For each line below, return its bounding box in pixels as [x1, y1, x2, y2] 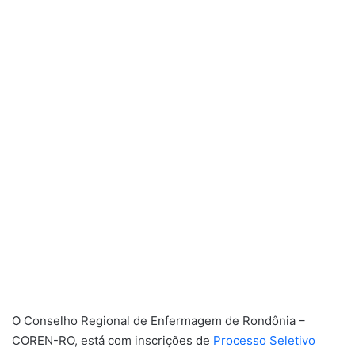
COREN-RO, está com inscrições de [12, 333, 213, 349]
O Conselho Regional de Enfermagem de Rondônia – [12, 313, 305, 329]
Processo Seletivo [213, 333, 315, 349]
